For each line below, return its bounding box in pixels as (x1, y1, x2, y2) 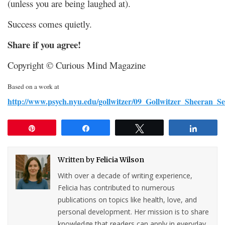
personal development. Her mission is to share (58, 206, 209, 216)
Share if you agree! (8, 37, 81, 51)
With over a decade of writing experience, (58, 170, 193, 180)
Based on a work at (8, 81, 59, 91)
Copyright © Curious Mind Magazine (8, 58, 146, 71)
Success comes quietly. (8, 17, 92, 30)
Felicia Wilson (96, 155, 145, 164)
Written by (58, 155, 96, 164)
